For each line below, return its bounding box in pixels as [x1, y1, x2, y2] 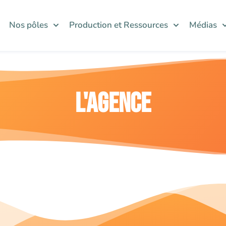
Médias [189, 19, 217, 31]
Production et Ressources [69, 19, 168, 31]
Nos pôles [9, 19, 48, 31]
